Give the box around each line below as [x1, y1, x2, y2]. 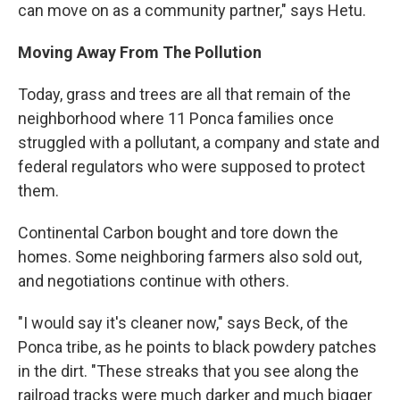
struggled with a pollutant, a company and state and [18, 133, 379, 153]
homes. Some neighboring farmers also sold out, [18, 247, 362, 267]
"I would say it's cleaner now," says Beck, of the [18, 313, 348, 333]
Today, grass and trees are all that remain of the [18, 85, 351, 104]
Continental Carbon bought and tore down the [18, 223, 338, 243]
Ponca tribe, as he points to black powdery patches [18, 337, 377, 357]
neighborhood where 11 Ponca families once [18, 109, 334, 129]
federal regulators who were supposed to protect [18, 157, 365, 177]
